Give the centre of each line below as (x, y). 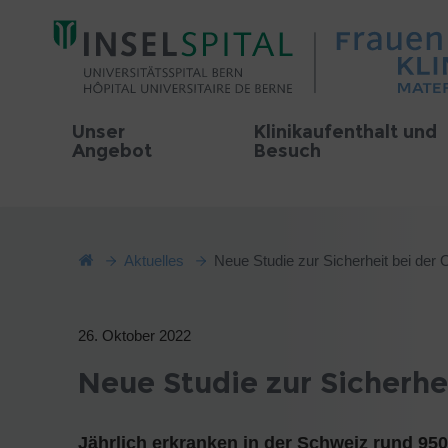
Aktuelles (154, 260)
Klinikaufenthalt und (345, 132)
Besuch (287, 151)
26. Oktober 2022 (134, 335)
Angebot (112, 151)
